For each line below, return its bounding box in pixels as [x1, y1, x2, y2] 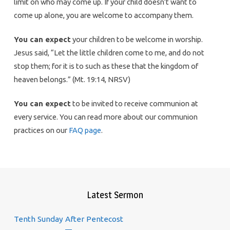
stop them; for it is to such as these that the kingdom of [13, 61, 198, 70]
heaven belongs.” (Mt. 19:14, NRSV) [13, 74, 130, 84]
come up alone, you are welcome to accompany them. [13, 10, 194, 20]
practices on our [13, 125, 69, 135]
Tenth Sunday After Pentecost [13, 214, 123, 223]
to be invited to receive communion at [70, 99, 198, 108]
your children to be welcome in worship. [70, 34, 203, 44]
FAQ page [68, 125, 101, 135]
